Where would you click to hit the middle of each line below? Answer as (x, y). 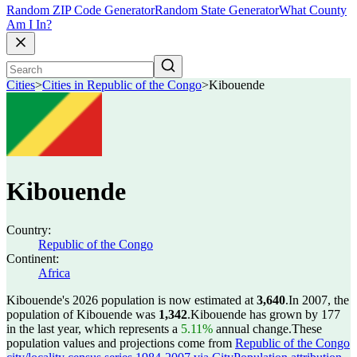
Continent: (33, 259)
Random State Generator (217, 10)
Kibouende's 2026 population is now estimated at (131, 300)
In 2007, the (319, 300)
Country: (29, 230)
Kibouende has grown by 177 (265, 314)
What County (313, 10)
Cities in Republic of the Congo (122, 85)
